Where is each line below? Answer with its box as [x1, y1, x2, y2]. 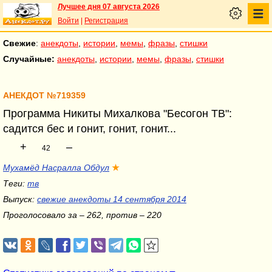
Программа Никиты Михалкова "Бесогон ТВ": [3, 107, 232, 120]
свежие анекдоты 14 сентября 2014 [37, 194, 186, 204]
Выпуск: [3, 194, 37, 204]
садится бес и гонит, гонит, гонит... [3, 123, 176, 135]
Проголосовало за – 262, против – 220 [3, 210, 161, 220]
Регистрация [84, 16, 128, 25]
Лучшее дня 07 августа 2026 [58, 2, 160, 11]
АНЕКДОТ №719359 [3, 91, 86, 100]
